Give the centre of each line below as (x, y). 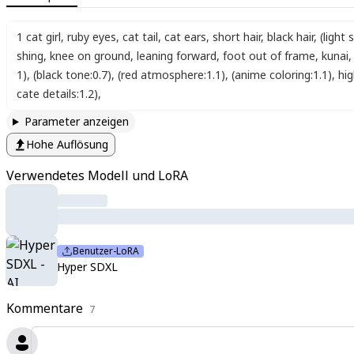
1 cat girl (39, 37)
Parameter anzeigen (76, 121)
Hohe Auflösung (67, 144)
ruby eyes (92, 37)
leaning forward (177, 56)
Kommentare (45, 308)
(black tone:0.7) (72, 75)
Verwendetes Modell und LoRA (97, 175)
